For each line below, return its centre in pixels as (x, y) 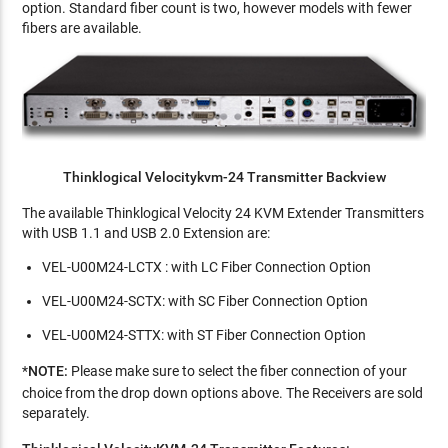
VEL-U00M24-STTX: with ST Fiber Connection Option (204, 335)
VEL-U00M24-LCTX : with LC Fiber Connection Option (207, 267)
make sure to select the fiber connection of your (261, 371)
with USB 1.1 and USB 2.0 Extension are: (146, 233)
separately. (56, 413)
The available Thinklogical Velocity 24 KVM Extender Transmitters (223, 213)
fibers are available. (82, 27)
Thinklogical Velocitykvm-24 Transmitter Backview (224, 177)
